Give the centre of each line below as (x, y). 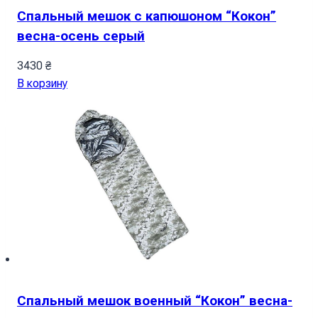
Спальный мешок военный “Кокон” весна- (155, 301)
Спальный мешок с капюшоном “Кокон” (147, 16)
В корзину (42, 84)
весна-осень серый (81, 35)
